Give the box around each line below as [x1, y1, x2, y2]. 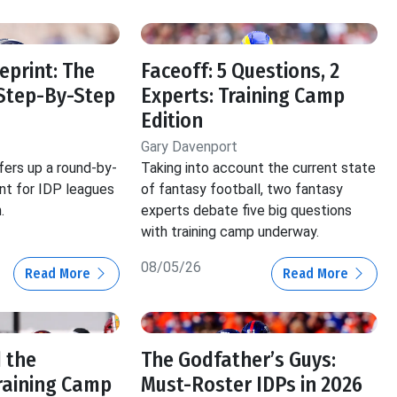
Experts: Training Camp [141, 83, 346, 109]
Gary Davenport [141, 138, 238, 156]
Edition [141, 108, 204, 134]
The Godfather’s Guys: [141, 347, 337, 373]
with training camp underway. [141, 223, 320, 241]
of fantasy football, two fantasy [141, 181, 344, 198]
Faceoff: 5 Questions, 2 [141, 58, 340, 84]
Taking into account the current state [141, 160, 377, 177]
